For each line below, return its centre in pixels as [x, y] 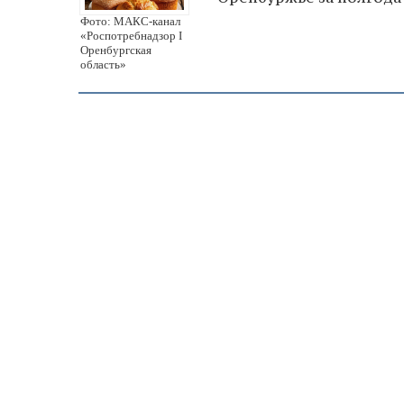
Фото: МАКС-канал [130, 21]
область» [103, 64]
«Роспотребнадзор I [131, 35]
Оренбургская [116, 50]
